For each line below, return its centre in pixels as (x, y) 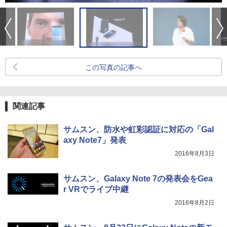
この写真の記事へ (113, 68)
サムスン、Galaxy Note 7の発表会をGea (138, 179)
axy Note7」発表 (95, 140)
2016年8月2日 (195, 203)
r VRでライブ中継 (96, 190)
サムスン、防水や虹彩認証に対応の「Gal (139, 130)
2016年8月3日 (195, 154)
